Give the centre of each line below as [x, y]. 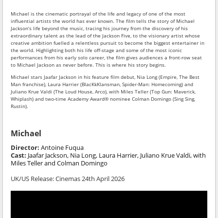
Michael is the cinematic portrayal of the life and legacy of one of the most [98, 13]
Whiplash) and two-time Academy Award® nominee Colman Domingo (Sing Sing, [103, 99]
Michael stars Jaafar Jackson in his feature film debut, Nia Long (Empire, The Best [105, 77]
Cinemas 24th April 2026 [90, 178]
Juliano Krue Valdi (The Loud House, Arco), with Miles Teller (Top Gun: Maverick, [103, 92]
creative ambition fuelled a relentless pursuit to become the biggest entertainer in [108, 43]
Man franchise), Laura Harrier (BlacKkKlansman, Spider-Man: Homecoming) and [102, 84]
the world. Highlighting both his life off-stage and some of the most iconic [97, 50]
